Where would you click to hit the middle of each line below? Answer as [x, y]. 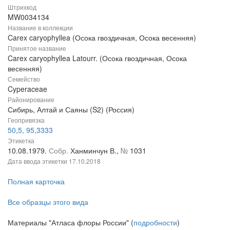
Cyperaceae [27, 89]
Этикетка [21, 140]
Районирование [31, 99]
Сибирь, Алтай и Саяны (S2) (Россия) [71, 109]
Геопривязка [26, 120]
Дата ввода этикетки [38, 161]
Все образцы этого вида [48, 202]
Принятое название [37, 48]
